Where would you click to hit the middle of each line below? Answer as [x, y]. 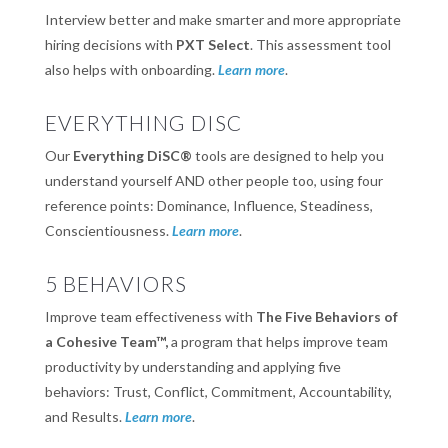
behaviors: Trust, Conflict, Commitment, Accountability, [218, 392]
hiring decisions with [110, 45]
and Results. [84, 417]
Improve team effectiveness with [150, 317]
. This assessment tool [320, 45]
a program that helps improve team [279, 342]
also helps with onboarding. [131, 70]
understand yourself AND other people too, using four [213, 181]
